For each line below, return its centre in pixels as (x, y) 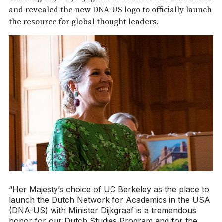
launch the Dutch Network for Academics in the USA (110, 199)
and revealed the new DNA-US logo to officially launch (110, 9)
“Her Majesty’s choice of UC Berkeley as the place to (109, 189)
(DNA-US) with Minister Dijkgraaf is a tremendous (103, 210)
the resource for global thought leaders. (85, 21)
